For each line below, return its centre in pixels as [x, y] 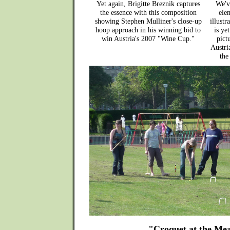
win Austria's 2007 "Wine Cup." [148, 39]
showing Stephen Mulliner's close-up [148, 21]
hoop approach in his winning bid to [148, 30]
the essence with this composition [148, 12]
